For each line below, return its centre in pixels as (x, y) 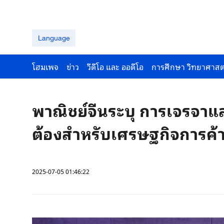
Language (54, 38)
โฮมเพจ (45, 66)
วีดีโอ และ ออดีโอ (115, 66)
